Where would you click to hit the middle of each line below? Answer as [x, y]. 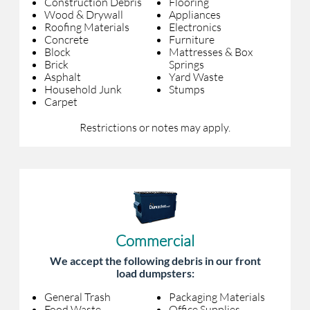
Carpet [61, 102]
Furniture [192, 40]
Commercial [155, 241]
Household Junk [83, 90]
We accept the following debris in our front [155, 261]
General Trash [77, 297]
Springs [186, 65]
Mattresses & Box [211, 52]
